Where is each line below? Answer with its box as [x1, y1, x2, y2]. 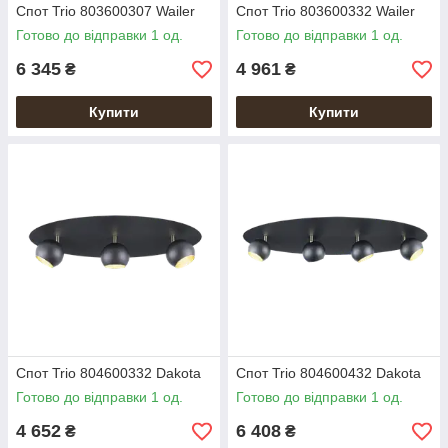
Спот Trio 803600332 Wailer [236, 3, 415, 19]
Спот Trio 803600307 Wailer [16, 3, 195, 19]
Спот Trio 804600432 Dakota [236, 365, 421, 381]
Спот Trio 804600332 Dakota [16, 365, 201, 381]
